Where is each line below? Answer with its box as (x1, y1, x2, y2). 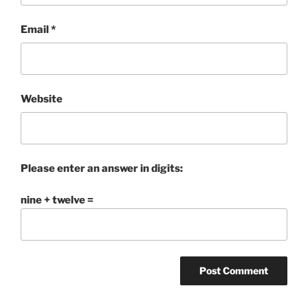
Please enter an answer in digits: (21, 162, 183, 175)
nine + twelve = (21, 194, 93, 207)
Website (21, 92, 63, 105)
